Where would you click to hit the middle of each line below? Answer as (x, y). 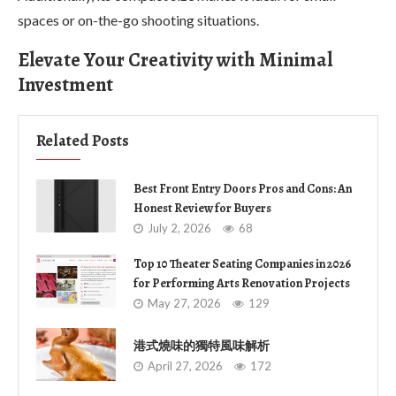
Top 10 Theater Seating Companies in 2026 (242, 263)
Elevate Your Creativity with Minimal (175, 60)
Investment (65, 84)
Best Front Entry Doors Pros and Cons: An (243, 188)
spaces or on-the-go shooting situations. (138, 19)
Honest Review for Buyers (202, 208)
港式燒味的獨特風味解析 (202, 346)
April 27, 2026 (185, 366)
